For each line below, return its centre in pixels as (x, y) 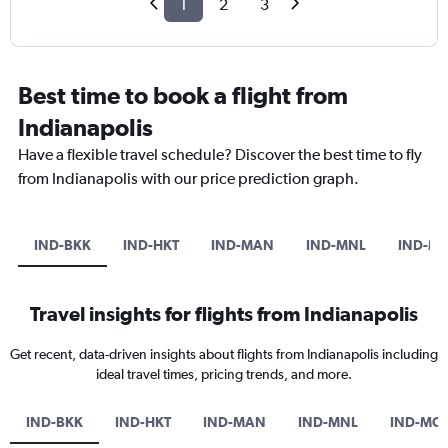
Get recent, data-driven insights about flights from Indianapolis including (224, 354)
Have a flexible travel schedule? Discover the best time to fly (220, 155)
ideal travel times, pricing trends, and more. (224, 374)
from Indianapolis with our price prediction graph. (188, 179)
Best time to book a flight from (183, 95)
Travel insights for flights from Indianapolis (224, 314)
